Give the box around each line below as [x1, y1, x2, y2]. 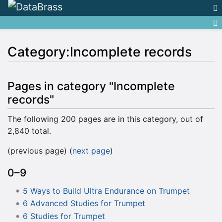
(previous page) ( [7, 145, 72, 156]
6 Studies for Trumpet [22, 211, 105, 221]
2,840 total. [7, 125, 51, 136]
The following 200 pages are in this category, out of [7, 113, 203, 124]
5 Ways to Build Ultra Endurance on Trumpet [22, 185, 190, 196]
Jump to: [7, 70, 40, 81]
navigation [40, 70, 79, 81]
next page [72, 145, 110, 156]
